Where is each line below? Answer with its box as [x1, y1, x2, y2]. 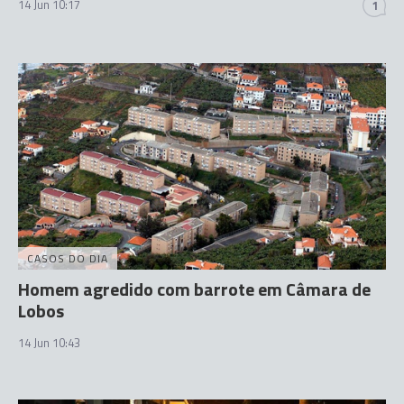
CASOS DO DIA [27, 250, 108, 267]
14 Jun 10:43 [18, 334, 80, 352]
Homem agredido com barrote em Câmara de [18, 275, 371, 303]
